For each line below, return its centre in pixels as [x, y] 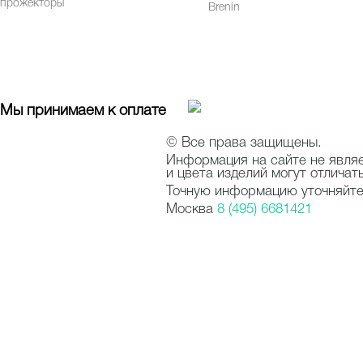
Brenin [224, 8]
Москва [192, 209]
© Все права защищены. [244, 143]
